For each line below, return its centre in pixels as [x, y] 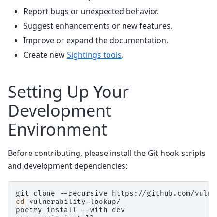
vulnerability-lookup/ [75, 201]
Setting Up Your [68, 91]
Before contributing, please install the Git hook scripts [107, 153]
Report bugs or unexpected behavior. [91, 11]
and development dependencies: [68, 166]
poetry [29, 210]
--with [94, 210]
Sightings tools [94, 54]
